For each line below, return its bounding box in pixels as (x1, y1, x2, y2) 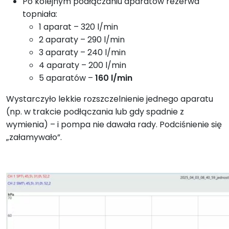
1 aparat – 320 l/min (39, 20, 118, 33)
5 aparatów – (39, 72, 95, 84)
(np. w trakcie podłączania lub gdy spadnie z (6, 105, 184, 118)
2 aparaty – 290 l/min (39, 33, 125, 45)
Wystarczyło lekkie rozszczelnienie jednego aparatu (6, 93, 213, 105)
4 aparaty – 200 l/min (39, 59, 126, 71)
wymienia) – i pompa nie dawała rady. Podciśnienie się (6, 118, 222, 130)
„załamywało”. (6, 131, 62, 143)
